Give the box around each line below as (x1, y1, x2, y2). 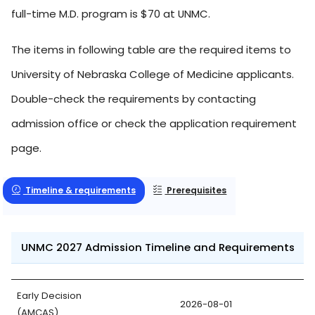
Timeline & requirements (22, 184, 136, 196)
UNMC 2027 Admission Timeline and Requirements (20, 239, 295, 255)
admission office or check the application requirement (11, 115, 297, 131)
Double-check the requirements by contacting (11, 91, 256, 106)
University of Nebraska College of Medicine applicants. (11, 66, 294, 82)
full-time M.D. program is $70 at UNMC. (11, 6, 210, 21)
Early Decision (17, 288, 82, 302)
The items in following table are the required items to (11, 41, 291, 57)
